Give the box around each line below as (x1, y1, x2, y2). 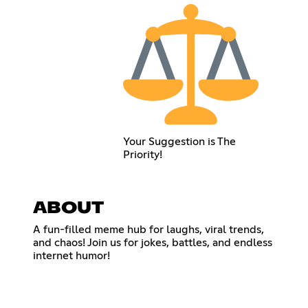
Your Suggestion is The (122, 135, 236, 147)
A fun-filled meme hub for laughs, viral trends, (33, 223, 264, 235)
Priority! (122, 148, 162, 160)
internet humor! (33, 250, 110, 261)
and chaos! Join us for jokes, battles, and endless (33, 236, 272, 248)
